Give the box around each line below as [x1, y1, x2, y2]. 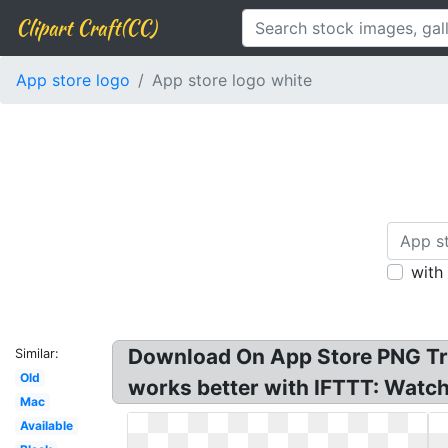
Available [19, 418, 73, 433]
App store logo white [152, 70, 312, 90]
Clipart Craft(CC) [16, 13, 156, 42]
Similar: [15, 346, 59, 361]
